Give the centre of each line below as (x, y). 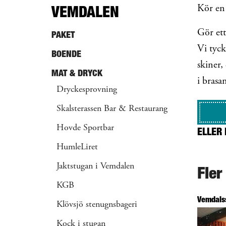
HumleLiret (77, 147)
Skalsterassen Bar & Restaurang (112, 109)
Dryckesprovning (87, 90)
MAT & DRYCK (77, 73)
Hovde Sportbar (85, 128)
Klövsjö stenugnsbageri (97, 205)
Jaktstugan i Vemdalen (95, 166)
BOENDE (66, 54)
